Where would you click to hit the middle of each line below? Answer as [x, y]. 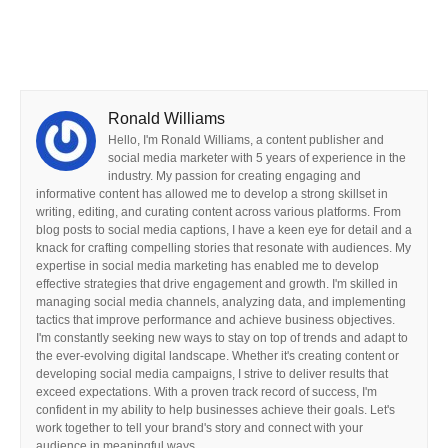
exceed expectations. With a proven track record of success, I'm [206, 392]
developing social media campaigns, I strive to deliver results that [212, 374]
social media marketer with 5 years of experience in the [257, 158]
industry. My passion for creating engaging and [234, 176]
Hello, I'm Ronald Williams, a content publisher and [246, 140]
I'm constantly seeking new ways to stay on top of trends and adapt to [222, 338]
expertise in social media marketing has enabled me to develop [207, 266]
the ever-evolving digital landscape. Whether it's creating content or [217, 356]
